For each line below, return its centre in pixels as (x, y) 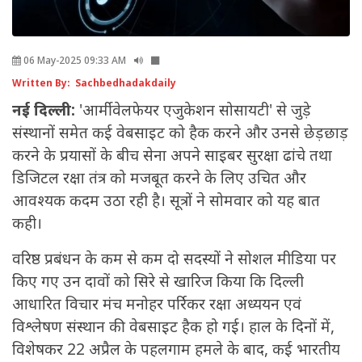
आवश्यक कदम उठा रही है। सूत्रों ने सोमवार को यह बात (166, 201)
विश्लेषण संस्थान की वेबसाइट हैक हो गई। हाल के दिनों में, (173, 327)
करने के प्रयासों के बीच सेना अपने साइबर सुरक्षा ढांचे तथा (172, 156)
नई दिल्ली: (46, 110)
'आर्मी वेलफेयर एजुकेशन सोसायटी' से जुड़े (195, 110)
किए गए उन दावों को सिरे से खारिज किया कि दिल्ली (158, 282)
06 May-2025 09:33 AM (74, 61)
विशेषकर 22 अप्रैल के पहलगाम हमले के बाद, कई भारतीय (176, 349)
